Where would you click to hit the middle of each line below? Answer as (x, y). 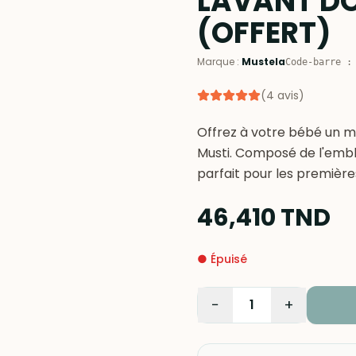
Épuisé (229, 259)
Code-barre (313, 62)
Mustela (263, 62)
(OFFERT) (264, 33)
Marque (216, 62)
